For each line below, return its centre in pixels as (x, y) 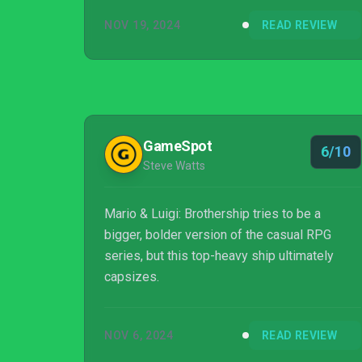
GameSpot (178, 146)
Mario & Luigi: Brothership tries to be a (213, 214)
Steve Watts (174, 166)
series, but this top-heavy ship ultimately (219, 256)
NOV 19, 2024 (143, 25)
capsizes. (132, 277)
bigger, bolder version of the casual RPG (218, 235)
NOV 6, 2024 (139, 335)
